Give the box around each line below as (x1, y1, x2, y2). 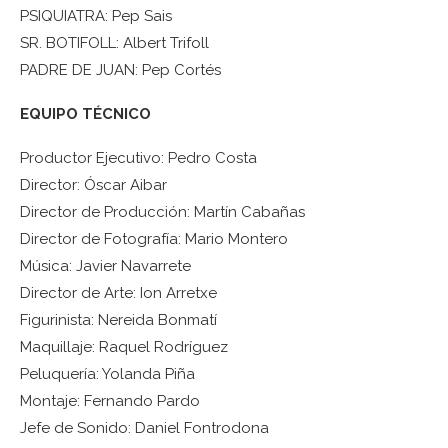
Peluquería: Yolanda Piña (20, 365, 195, 383)
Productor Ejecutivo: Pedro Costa (20, 149, 257, 167)
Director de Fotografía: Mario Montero (20, 230, 288, 248)
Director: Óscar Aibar (20, 176, 167, 194)
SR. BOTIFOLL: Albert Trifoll (20, 34, 209, 52)
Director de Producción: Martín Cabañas (20, 203, 305, 221)
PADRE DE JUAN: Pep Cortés (20, 61, 221, 79)
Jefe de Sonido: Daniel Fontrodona (20, 419, 269, 437)
